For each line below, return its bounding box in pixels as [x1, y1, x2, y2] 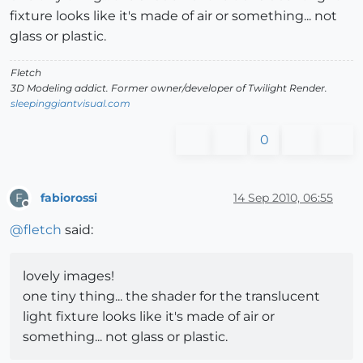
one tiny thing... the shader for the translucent [23, 288, 320, 305]
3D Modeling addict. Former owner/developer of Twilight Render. [11, 82, 327, 95]
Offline [25, 204, 57, 217]
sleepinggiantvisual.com [11, 97, 130, 110]
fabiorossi [41, 190, 97, 205]
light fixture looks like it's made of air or [23, 309, 275, 325]
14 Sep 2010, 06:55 [233, 190, 333, 205]
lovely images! [23, 268, 114, 284]
